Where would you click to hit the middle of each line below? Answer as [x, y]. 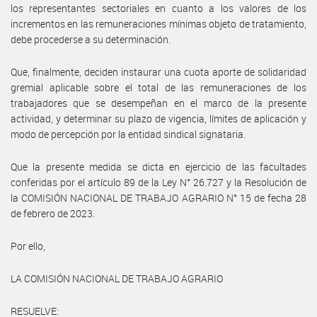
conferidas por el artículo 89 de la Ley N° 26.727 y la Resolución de [158, 182]
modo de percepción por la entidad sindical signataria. [128, 134]
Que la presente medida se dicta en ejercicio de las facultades [158, 166]
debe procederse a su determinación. [91, 39]
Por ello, [28, 246]
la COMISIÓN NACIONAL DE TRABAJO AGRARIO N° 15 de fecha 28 [158, 197]
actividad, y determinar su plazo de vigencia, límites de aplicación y [158, 118]
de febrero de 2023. [53, 213]
